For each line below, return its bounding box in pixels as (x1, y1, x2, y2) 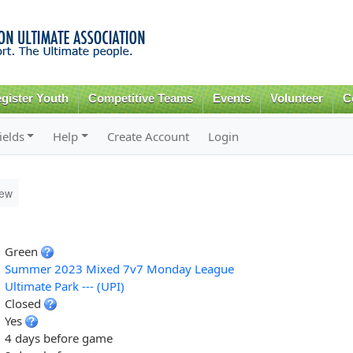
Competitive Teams (88, 92, 194, 105)
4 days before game (4, 329, 113, 346)
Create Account (107, 128, 190, 144)
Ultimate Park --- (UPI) (4, 277, 124, 294)
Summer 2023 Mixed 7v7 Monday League (4, 260, 234, 277)
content (126, 36, 161, 51)
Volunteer (269, 92, 323, 105)
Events (213, 92, 251, 105)
